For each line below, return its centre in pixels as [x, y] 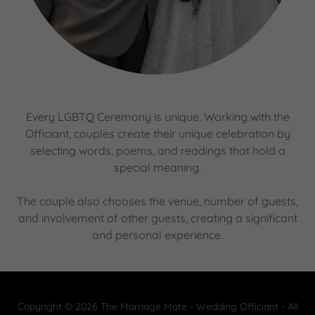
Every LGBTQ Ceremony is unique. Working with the [157, 117]
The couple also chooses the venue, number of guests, [157, 201]
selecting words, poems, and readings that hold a [157, 151]
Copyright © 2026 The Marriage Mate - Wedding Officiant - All [157, 307]
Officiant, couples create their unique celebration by [157, 134]
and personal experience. [157, 235]
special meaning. [157, 168]
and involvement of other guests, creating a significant [157, 218]
